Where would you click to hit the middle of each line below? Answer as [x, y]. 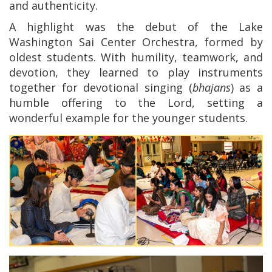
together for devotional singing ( [101, 87]
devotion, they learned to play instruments [136, 72]
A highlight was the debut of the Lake [136, 27]
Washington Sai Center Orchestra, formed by [136, 42]
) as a [247, 87]
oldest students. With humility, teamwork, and [136, 57]
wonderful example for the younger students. [128, 118]
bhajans [211, 87]
